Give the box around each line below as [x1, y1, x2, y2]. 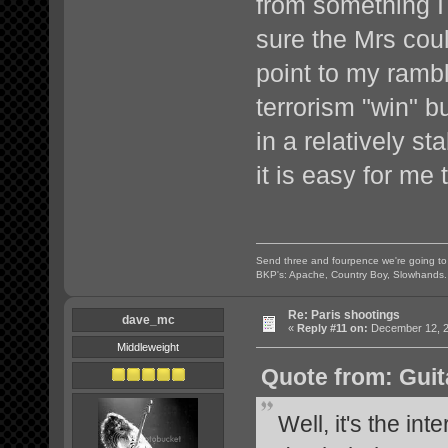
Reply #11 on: [297, 321, 368, 334]
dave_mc [121, 312, 175, 327]
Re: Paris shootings [288, 307, 400, 322]
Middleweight [117, 340, 180, 353]
